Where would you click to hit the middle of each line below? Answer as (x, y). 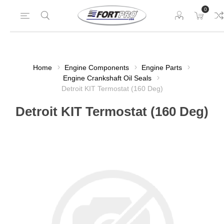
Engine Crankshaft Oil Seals (107, 78)
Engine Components (96, 67)
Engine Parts (161, 67)
